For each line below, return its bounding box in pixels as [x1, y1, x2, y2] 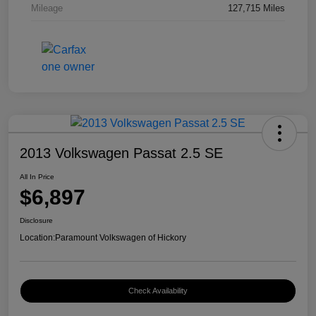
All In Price [20, 173, 54, 181]
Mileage [31, 3, 63, 14]
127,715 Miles [228, 3, 285, 14]
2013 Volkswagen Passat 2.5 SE [20, 145, 223, 162]
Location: [20, 233, 55, 243]
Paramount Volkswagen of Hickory [55, 233, 186, 243]
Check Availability [128, 286, 188, 296]
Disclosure [20, 217, 53, 225]
